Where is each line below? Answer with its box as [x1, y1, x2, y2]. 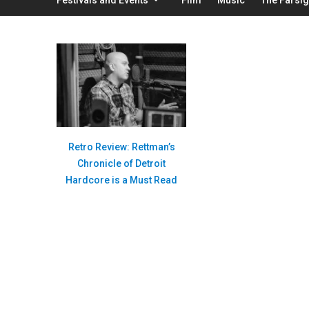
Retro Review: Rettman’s [68, 141, 175, 153]
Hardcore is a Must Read [66, 175, 178, 186]
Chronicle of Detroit [77, 158, 166, 170]
